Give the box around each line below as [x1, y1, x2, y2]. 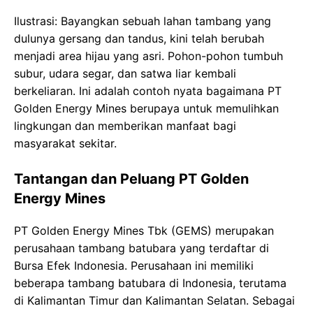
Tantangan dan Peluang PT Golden [14, 170, 249, 188]
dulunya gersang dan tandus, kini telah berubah [14, 31, 264, 46]
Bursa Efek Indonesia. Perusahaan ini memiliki [14, 259, 254, 273]
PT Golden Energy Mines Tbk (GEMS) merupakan [14, 224, 274, 238]
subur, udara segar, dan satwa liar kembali [14, 66, 236, 81]
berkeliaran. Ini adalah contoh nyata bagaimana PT [14, 84, 282, 99]
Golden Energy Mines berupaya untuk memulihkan [14, 101, 279, 116]
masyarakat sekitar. [14, 136, 117, 151]
